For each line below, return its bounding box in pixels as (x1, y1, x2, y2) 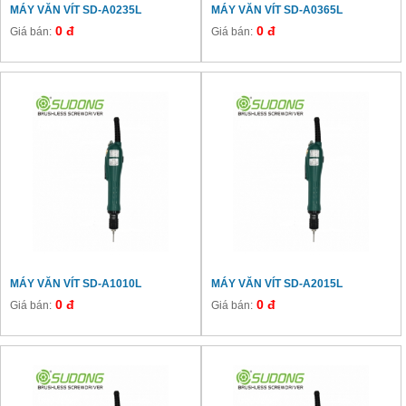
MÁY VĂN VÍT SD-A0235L (10, 3, 141, 16)
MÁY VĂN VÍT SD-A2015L (210, 276, 343, 290)
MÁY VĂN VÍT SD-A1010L (10, 276, 141, 290)
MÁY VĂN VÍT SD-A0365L (210, 3, 343, 16)
